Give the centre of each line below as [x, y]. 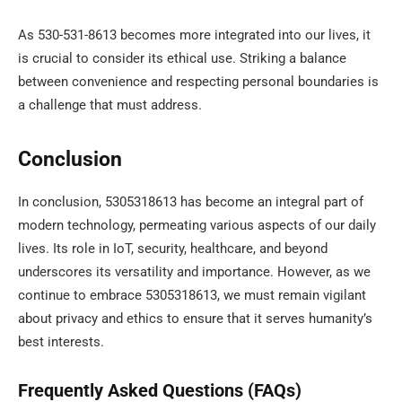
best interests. [61, 342]
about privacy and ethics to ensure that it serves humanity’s [195, 319]
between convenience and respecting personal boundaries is [198, 82]
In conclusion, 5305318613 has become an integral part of [191, 202]
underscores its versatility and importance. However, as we [194, 272]
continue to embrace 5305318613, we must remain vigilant [192, 296]
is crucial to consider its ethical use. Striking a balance [182, 59]
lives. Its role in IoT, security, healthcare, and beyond [173, 249]
